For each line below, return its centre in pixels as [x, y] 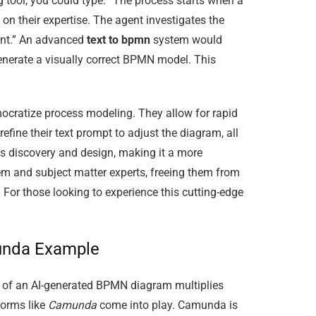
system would [186, 40]
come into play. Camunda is [167, 305]
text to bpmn [119, 40]
